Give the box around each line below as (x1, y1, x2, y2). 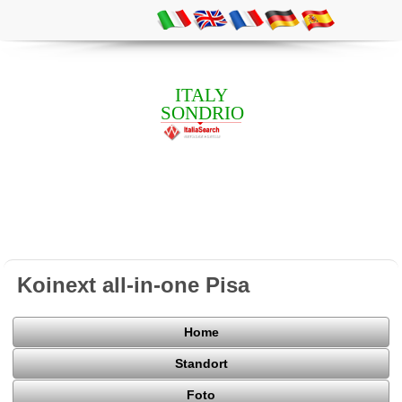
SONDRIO (161, 101, 244, 124)
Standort (174, 356, 228, 371)
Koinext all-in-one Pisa (17, 272, 250, 297)
